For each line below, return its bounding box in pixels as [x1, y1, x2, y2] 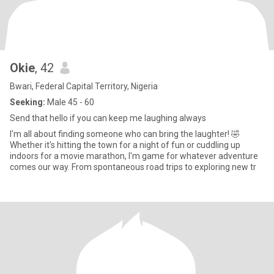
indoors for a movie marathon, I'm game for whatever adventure [10, 151, 258, 161]
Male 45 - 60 [45, 97, 94, 107]
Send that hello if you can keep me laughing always [10, 113, 206, 123]
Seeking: [10, 97, 45, 107]
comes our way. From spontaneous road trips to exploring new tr [10, 162, 256, 172]
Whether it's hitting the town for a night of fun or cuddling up [10, 140, 240, 150]
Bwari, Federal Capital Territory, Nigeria [10, 81, 158, 91]
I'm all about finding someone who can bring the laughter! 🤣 [10, 129, 240, 139]
